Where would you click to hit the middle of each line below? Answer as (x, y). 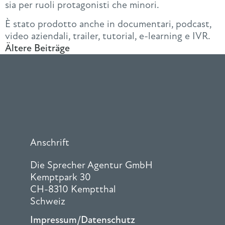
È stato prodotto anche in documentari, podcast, (108, 24)
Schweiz (48, 201)
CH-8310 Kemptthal (73, 189)
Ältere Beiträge (37, 48)
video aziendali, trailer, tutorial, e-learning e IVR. (108, 36)
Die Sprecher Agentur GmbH (91, 165)
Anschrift (50, 142)
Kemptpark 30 (61, 177)
